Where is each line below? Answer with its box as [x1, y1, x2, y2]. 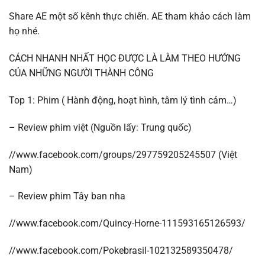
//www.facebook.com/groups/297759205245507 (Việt [9, 148, 237, 160]
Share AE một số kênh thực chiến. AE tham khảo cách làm [9, 11, 251, 22]
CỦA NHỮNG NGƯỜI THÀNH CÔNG [9, 67, 154, 79]
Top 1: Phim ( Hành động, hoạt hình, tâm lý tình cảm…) [9, 94, 237, 106]
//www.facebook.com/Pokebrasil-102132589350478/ [9, 244, 233, 256]
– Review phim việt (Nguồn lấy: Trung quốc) [9, 121, 192, 133]
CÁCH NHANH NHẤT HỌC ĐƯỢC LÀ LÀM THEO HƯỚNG [9, 53, 241, 64]
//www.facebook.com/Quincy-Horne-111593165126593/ [9, 218, 245, 230]
